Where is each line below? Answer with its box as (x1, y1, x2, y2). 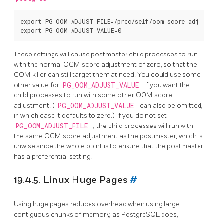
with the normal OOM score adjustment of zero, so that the (14, 60, 197, 69)
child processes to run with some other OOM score (14, 91, 172, 100)
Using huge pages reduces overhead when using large (14, 200, 180, 208)
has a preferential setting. (14, 152, 92, 161)
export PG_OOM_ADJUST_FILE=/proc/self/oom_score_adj (20, 17, 199, 25)
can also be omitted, (140, 101, 203, 110)
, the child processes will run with (93, 122, 193, 130)
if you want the (145, 81, 190, 90)
